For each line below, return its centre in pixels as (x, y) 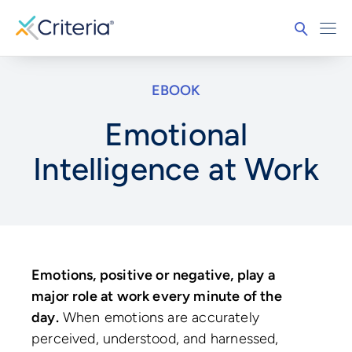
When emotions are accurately (159, 318)
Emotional (176, 135)
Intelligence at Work (176, 169)
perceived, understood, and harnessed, (155, 339)
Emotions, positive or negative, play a (153, 275)
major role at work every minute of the (157, 297)
